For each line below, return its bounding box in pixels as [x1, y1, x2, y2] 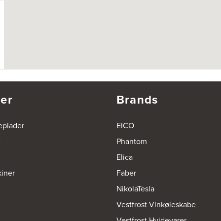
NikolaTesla [116, 183, 154, 195]
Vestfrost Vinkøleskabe [116, 199, 196, 211]
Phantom [116, 136, 147, 147]
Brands [116, 91, 158, 109]
